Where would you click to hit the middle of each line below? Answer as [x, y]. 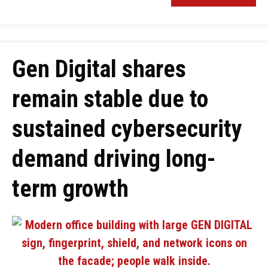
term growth [70, 189]
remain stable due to [110, 99]
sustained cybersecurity [127, 129]
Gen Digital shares [99, 69]
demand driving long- [114, 159]
